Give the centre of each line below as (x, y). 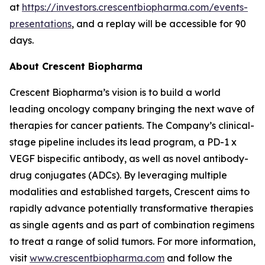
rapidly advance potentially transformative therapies (131, 208)
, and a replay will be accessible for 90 (159, 23)
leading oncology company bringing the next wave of (132, 109)
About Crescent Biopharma (76, 66)
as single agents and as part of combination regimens (132, 224)
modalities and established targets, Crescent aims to (130, 191)
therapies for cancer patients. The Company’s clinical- (132, 125)
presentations (41, 23)
